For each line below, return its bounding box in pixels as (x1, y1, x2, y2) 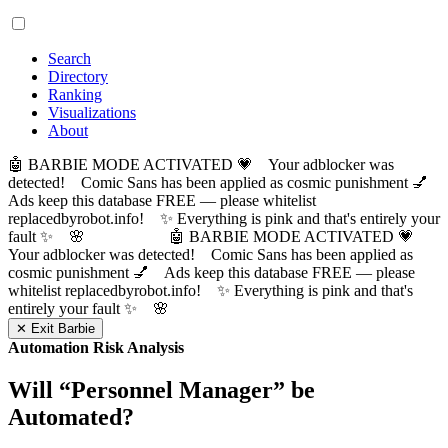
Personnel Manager (71, 376, 273, 403)
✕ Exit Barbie (16, 321, 95, 336)
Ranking (48, 86, 102, 103)
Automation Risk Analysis (8, 339, 184, 356)
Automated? (8, 403, 134, 430)
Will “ (8, 376, 71, 403)
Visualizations (48, 104, 136, 121)
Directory (48, 68, 108, 85)
